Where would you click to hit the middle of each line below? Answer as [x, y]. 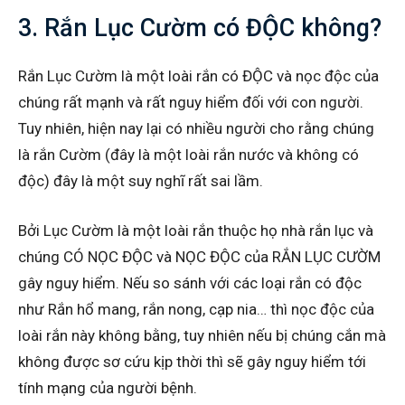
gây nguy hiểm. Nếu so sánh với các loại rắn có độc [190, 283]
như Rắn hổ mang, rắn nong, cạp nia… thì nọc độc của [196, 309]
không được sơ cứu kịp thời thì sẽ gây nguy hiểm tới [192, 361]
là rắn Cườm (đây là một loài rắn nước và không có [188, 154]
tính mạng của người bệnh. [108, 387]
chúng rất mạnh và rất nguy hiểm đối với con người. [191, 102]
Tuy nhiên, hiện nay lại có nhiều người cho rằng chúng [196, 128]
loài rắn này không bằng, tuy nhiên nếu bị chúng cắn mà [202, 335]
